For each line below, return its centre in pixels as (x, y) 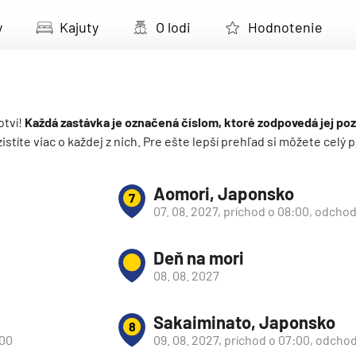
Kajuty (79, 27)
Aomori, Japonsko (224, 193)
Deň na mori (199, 257)
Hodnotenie (285, 27)
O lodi (173, 27)
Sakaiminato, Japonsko (244, 322)
